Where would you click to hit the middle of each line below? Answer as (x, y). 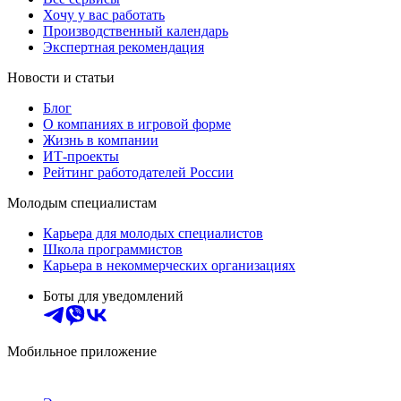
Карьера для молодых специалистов (153, 233)
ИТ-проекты (81, 156)
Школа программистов (113, 249)
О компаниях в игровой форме (137, 124)
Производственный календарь (136, 30)
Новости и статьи (61, 77)
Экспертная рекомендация (124, 47)
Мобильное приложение (82, 351)
